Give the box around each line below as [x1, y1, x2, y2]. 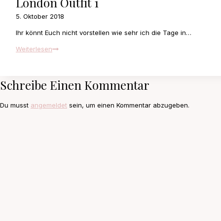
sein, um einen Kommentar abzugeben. [67, 101, 189, 110]
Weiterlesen [16, 45, 52, 53]
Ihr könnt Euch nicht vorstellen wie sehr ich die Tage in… [16, 29, 191, 37]
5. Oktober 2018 [16, 12, 64, 21]
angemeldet [31, 101, 67, 110]
